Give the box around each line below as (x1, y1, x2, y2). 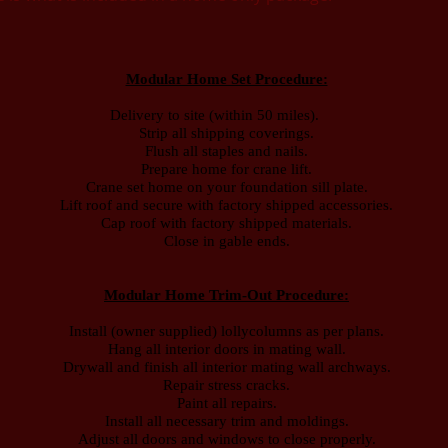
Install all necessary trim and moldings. (104, 413, 349, 429)
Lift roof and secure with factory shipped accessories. (60, 197, 393, 213)
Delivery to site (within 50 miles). (110, 107, 343, 123)
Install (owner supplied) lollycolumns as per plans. (69, 323, 384, 339)
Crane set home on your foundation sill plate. (85, 179, 368, 195)
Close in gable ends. (163, 233, 290, 249)
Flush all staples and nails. (145, 143, 308, 159)
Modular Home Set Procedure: (125, 71, 328, 87)
